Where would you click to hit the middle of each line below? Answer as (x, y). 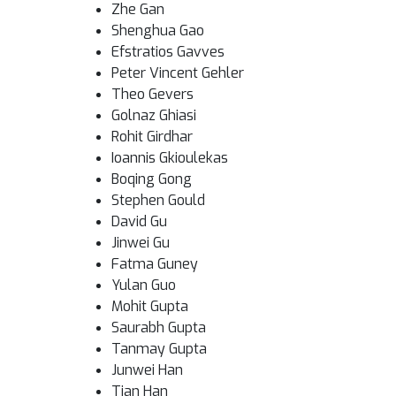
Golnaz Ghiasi (154, 115)
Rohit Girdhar (152, 137)
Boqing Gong (152, 179)
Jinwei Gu (141, 243)
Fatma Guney (155, 264)
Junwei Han (147, 370)
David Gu (139, 221)
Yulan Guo (144, 285)
